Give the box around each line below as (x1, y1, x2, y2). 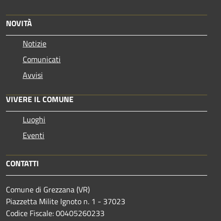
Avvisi (23, 69, 43, 81)
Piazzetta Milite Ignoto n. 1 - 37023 (6, 195, 125, 207)
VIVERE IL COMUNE (6, 93, 74, 105)
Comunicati (23, 53, 61, 65)
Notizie (23, 37, 46, 49)
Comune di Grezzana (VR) (6, 183, 90, 195)
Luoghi (23, 113, 45, 125)
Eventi (23, 129, 44, 141)
